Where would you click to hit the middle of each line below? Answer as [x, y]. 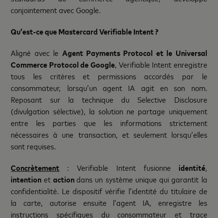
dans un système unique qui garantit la [142, 179]
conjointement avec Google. [56, 10]
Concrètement [35, 167]
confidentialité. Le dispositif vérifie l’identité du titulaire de [109, 191]
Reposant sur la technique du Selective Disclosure [109, 99]
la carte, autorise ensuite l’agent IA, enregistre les [109, 202]
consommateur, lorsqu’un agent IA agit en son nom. [109, 88]
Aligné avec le [36, 53]
